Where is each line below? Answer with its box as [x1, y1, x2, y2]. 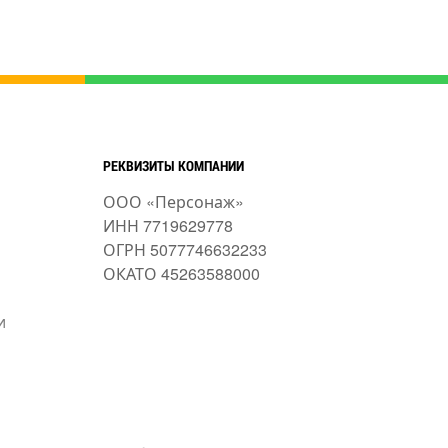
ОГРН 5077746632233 [102, 238, 267, 262]
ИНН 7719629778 [102, 214, 233, 238]
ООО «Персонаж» [102, 190, 244, 214]
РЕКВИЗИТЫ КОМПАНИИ [102, 156, 244, 176]
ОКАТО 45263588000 [102, 262, 260, 286]
